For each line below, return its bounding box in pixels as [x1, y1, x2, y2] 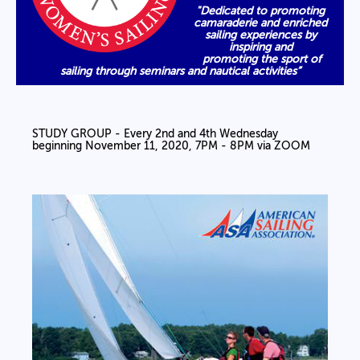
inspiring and [228, 40, 292, 53]
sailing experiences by [204, 28, 317, 41]
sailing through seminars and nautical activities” [59, 64, 301, 77]
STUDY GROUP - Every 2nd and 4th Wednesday [32, 127, 278, 140]
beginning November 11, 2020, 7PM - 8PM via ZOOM [32, 139, 310, 152]
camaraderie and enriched [194, 16, 327, 29]
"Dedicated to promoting [196, 4, 325, 17]
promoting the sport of [199, 52, 321, 65]
